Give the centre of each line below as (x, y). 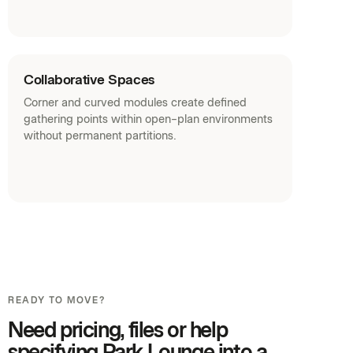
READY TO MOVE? (57, 301)
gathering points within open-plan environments (148, 119)
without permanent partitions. (100, 136)
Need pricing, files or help (118, 330)
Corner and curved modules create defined (135, 103)
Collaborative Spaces (89, 80)
